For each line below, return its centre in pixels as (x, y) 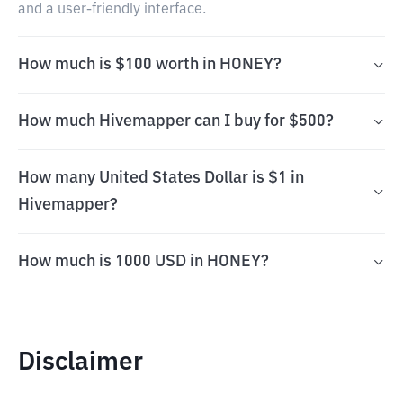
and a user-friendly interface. (112, 10)
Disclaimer (81, 363)
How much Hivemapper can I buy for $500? (176, 121)
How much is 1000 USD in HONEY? (143, 262)
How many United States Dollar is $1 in (161, 178)
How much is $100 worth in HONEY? (150, 65)
